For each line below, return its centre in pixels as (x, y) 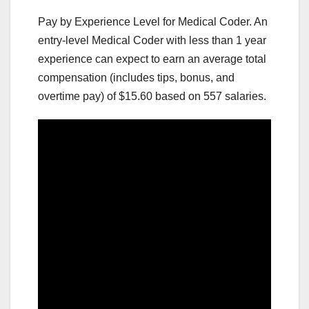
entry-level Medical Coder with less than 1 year (152, 40)
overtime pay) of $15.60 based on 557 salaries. (152, 96)
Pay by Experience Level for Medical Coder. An (153, 21)
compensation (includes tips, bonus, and (136, 77)
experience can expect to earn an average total (152, 59)
